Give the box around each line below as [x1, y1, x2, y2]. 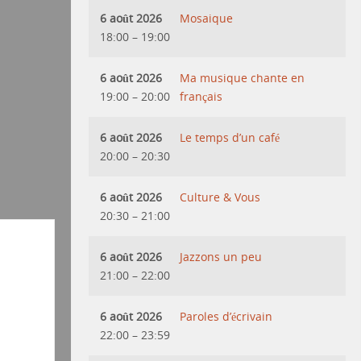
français [180, 88, 223, 104]
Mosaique [180, 10, 234, 26]
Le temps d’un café [180, 129, 280, 145]
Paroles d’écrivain [180, 308, 273, 324]
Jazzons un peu [180, 248, 263, 264]
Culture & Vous [180, 189, 261, 205]
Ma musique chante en [180, 69, 305, 85]
